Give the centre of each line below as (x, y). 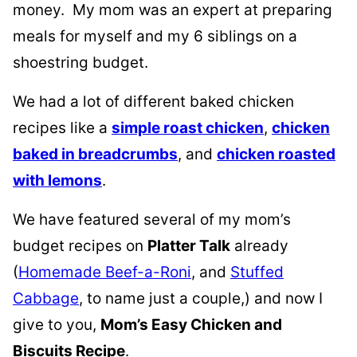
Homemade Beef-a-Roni (105, 272)
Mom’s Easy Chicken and (191, 325)
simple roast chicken (188, 128)
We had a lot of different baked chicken (153, 102)
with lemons (57, 180)
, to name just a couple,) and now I (201, 298)
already (259, 246)
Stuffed (257, 272)
